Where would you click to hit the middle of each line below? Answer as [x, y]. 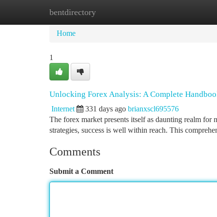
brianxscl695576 [153, 109]
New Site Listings [125, 12]
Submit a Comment [81, 171]
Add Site [180, 12]
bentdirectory [73, 12]
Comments [75, 152]
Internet [63, 109]
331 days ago [106, 109]
